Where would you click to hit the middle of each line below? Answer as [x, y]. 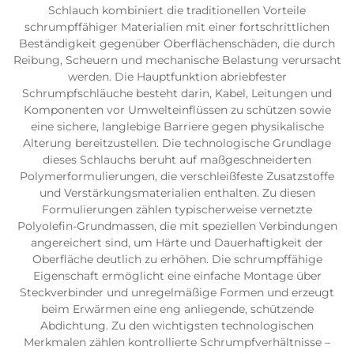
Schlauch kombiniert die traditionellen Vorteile [177, 10]
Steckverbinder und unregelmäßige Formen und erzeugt [177, 292]
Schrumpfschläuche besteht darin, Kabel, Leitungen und [177, 93]
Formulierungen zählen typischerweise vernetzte [177, 209]
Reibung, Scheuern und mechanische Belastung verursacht [177, 60]
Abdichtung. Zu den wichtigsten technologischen [177, 326]
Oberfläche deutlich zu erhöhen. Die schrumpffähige [177, 259]
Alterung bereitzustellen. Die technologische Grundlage [177, 143]
